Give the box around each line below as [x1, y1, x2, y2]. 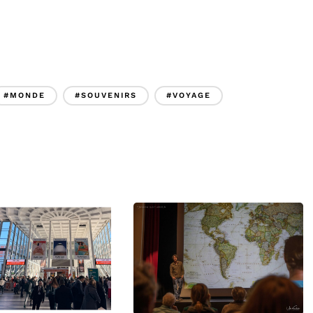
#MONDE [3, 91, 45, 101]
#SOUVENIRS [75, 91, 137, 101]
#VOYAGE [166, 91, 211, 101]
